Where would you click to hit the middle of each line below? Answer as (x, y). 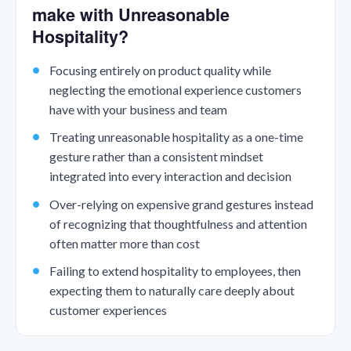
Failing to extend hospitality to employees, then (175, 270)
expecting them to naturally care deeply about (172, 290)
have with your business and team (138, 109)
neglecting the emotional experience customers (175, 89)
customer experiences (108, 309)
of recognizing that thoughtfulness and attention (178, 223)
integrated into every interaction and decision (170, 176)
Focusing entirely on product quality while (160, 70)
